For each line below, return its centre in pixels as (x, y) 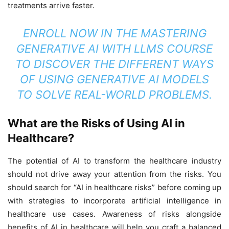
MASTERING (173, 33)
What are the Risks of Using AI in (96, 123)
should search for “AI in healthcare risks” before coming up (114, 187)
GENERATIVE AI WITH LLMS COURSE (114, 48)
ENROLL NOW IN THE (82, 33)
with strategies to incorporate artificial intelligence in (114, 200)
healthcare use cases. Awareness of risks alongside (114, 214)
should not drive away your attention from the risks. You (114, 174)
